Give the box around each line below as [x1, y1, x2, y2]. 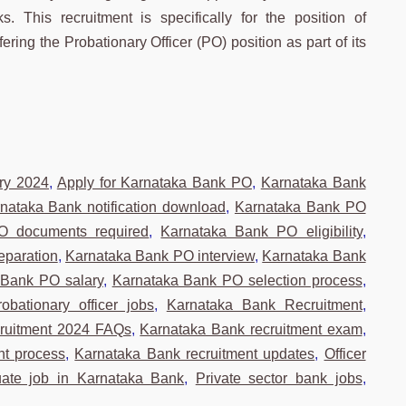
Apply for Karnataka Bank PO [56, 174, 252, 190]
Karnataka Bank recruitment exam [140, 321, 362, 337]
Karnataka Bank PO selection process [111, 272, 362, 288]
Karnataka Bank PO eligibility [160, 223, 362, 239]
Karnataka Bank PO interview [65, 247, 255, 264]
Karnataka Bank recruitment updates [74, 345, 315, 362]
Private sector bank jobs [195, 370, 362, 386]
